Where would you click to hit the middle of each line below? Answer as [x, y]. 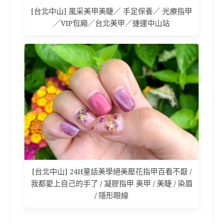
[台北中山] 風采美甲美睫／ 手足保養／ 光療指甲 [111, 11]
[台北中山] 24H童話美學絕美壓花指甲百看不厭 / [111, 171]
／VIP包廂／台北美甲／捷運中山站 [111, 23]
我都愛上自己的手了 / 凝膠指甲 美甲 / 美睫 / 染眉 [111, 183]
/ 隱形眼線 [111, 195]
